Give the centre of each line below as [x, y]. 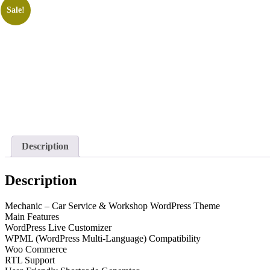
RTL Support [30, 260]
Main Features [32, 217]
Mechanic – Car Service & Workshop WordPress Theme [112, 206]
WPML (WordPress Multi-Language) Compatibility [103, 239]
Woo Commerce [36, 250]
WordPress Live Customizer [58, 228]
